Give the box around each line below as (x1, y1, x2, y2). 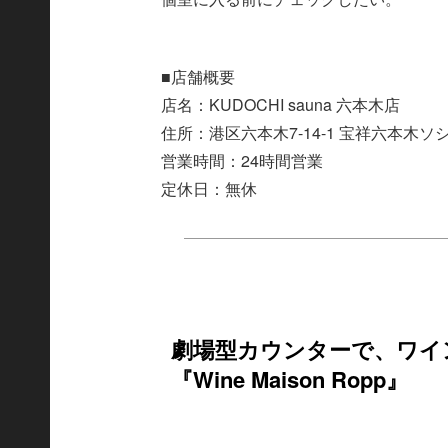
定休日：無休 (161, 176, 258, 200)
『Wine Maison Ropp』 (171, 363, 409, 396)
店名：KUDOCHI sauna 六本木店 (161, 92, 401, 116)
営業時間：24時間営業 (161, 148, 324, 172)
